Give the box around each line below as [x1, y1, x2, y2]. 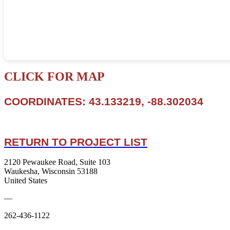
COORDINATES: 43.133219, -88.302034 [4, 95, 203, 108]
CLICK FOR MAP [4, 70, 105, 84]
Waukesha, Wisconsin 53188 [4, 167, 98, 176]
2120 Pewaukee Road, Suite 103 [4, 158, 110, 167]
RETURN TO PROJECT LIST [4, 136, 147, 148]
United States [4, 176, 47, 185]
